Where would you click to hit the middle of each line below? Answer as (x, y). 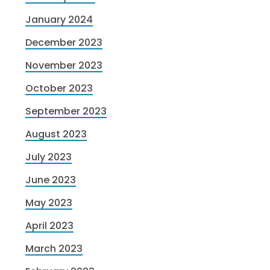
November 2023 (64, 66)
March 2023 (54, 249)
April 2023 (50, 226)
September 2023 (66, 111)
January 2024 (59, 20)
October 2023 (59, 89)
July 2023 (49, 157)
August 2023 (56, 134)
